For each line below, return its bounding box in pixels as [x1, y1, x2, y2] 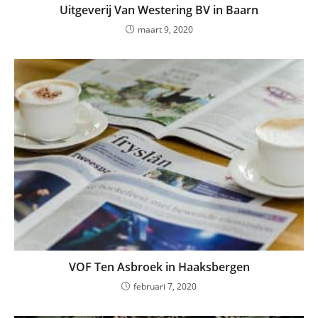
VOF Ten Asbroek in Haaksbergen [68, 258, 250, 275]
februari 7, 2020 [133, 280, 197, 292]
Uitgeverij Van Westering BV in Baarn [60, 2, 258, 18]
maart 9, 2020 [137, 23, 193, 36]
